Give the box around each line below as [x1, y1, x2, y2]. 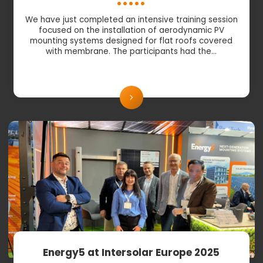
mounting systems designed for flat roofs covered [30, 35, 233, 46]
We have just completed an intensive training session [25, 14, 238, 25]
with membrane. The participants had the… [46, 45, 217, 57]
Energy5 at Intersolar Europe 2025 [43, 245, 220, 259]
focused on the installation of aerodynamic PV [38, 24, 224, 36]
